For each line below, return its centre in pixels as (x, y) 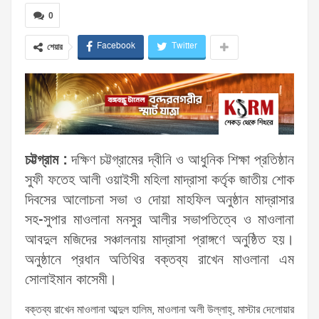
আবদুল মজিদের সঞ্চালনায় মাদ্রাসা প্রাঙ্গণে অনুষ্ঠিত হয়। (159, 240)
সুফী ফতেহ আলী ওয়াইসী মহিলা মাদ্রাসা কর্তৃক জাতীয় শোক (159, 181)
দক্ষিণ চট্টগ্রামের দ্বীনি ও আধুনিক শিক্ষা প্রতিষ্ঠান (181, 161)
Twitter (184, 46)
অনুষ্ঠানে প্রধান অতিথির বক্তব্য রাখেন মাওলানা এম (159, 260)
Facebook (116, 46)
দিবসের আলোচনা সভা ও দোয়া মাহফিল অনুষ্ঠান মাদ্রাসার (159, 200)
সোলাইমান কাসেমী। (71, 280)
